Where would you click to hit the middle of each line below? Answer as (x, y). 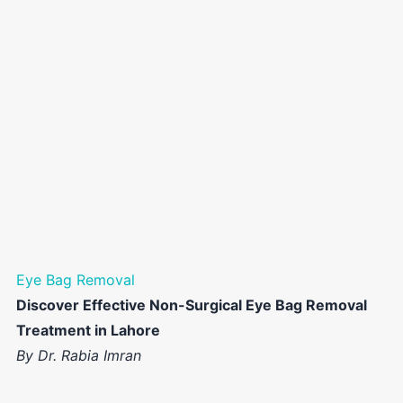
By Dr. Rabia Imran (78, 356)
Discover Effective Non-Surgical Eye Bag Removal (191, 305)
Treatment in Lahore (88, 331)
